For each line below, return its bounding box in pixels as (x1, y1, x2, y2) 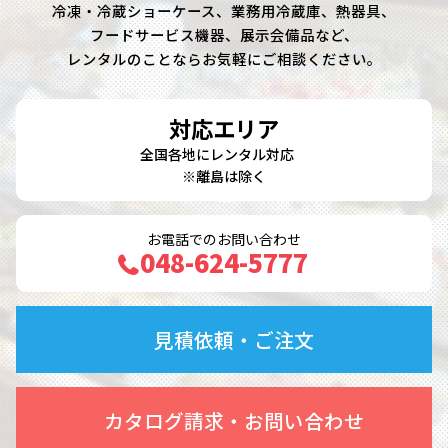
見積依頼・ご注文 (154, 325, 314, 354)
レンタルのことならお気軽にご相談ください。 (66, 47, 382, 69)
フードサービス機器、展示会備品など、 (89, 23, 359, 45)
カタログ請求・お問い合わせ (104, 406, 364, 435)
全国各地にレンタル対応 (140, 144, 308, 165)
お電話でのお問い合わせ (147, 228, 301, 249)
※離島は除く (182, 166, 266, 187)
